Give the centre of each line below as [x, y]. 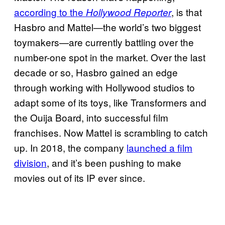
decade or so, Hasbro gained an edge [96, 72]
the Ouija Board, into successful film [91, 117]
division [30, 162]
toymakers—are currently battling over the [104, 42]
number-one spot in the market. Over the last [110, 57]
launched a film [159, 147]
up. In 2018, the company [70, 147]
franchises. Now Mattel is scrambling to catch [111, 132]
